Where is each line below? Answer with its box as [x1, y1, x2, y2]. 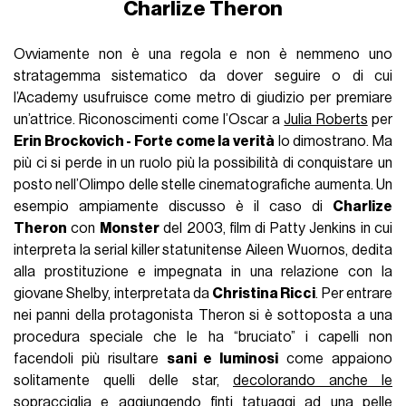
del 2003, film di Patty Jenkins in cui [159, 221, 392, 237]
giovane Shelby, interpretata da [14, 286, 213, 302]
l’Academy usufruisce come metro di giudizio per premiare [14, 91, 392, 106]
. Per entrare [315, 286, 392, 302]
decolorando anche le [233, 373, 392, 389]
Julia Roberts [284, 112, 368, 128]
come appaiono [278, 352, 392, 367]
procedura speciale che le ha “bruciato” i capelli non [14, 330, 392, 345]
